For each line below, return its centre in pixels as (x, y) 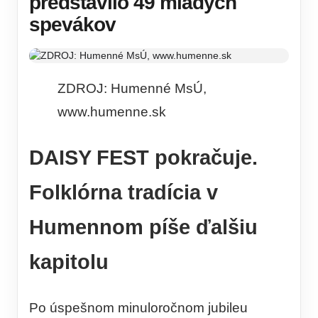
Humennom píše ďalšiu (143, 227)
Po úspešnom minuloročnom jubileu (138, 308)
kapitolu (69, 262)
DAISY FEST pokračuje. (143, 157)
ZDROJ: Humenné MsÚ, (132, 88)
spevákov (72, 24)
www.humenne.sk (112, 112)
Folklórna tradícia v (124, 192)
